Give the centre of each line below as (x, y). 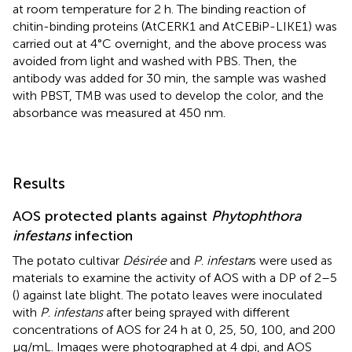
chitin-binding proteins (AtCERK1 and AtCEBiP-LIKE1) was (175, 26)
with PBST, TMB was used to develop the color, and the (168, 95)
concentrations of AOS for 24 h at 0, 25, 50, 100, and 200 (174, 329)
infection (102, 235)
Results (39, 183)
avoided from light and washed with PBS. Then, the (155, 60)
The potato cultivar (68, 260)
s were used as (291, 260)
